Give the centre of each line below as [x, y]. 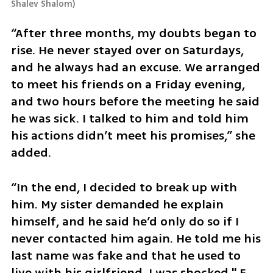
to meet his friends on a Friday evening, [128, 85]
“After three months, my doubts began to [133, 34]
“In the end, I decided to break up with [124, 187]
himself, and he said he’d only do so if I [125, 221]
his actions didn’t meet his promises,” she [133, 136]
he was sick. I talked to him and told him [129, 119]
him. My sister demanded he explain [117, 204]
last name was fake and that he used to [126, 255]
